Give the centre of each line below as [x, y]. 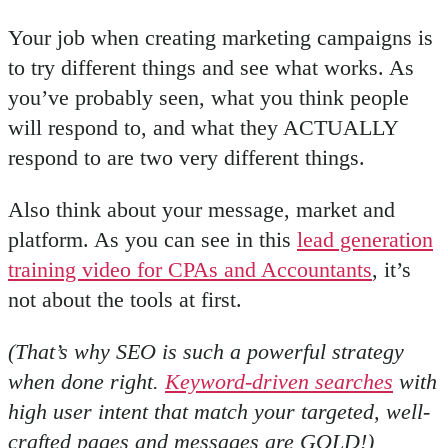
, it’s [391, 270]
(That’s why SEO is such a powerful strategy [206, 352]
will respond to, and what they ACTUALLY [203, 128]
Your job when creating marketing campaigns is [220, 38]
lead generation [365, 240]
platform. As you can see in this [152, 240]
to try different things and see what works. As [211, 68]
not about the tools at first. [125, 300]
